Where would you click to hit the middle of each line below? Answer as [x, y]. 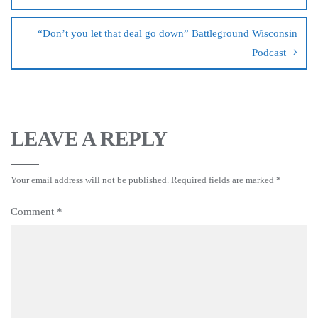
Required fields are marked [224, 180]
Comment [34, 211]
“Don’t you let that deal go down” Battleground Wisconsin [168, 33]
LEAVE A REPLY [89, 138]
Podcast [269, 52]
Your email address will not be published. [90, 180]
